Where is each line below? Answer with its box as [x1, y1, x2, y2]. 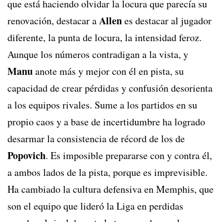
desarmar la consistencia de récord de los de [7, 132, 185, 146]
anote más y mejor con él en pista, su [33, 64, 184, 78]
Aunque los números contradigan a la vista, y [7, 48, 188, 61]
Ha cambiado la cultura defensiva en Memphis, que [7, 182, 214, 196]
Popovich [7, 148, 46, 163]
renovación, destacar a [7, 14, 99, 28]
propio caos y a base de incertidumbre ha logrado [7, 115, 205, 129]
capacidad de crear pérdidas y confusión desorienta [7, 81, 213, 95]
